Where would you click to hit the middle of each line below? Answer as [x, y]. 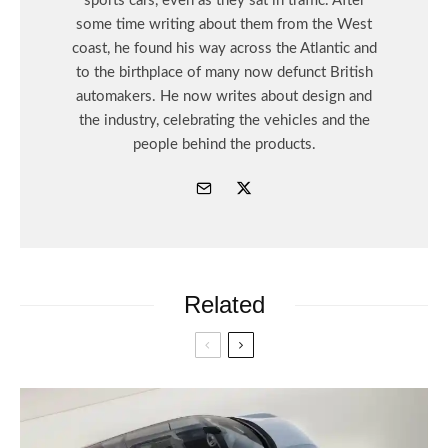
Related [224, 305]
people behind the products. [224, 145]
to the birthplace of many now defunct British [224, 73]
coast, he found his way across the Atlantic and [224, 49]
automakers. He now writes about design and [224, 97]
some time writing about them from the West [224, 25]
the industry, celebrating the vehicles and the [224, 121]
